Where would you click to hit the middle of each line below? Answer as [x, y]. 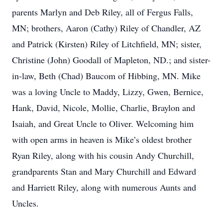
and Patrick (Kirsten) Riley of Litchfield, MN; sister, [107, 44]
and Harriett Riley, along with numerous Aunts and [104, 187]
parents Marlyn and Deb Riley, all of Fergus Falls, [103, 12]
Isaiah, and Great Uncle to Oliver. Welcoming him [103, 123]
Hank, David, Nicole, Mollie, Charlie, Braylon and [104, 108]
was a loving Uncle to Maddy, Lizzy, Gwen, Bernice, [108, 92]
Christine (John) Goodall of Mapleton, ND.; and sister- [111, 60]
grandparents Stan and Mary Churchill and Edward [104, 171]
